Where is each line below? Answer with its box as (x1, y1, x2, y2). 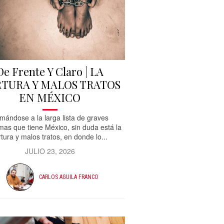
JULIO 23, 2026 (24, 145, 75, 156)
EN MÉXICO (19, 89, 81, 105)
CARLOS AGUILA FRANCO (38, 173, 98, 181)
